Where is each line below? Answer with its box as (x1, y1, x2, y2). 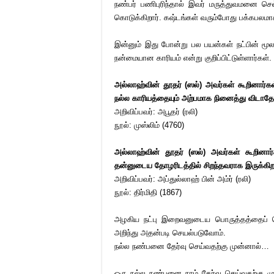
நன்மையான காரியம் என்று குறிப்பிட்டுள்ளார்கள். (114, 53, 272, 62)
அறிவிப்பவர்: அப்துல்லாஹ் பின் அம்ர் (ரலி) (114, 174, 251, 183)
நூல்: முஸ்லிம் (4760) (114, 120, 184, 130)
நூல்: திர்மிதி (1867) (114, 188, 184, 197)
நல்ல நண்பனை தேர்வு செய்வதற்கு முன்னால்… (114, 242, 269, 251)
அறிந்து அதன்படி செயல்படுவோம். (114, 228, 226, 237)
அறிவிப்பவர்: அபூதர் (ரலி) (114, 107, 198, 116)
